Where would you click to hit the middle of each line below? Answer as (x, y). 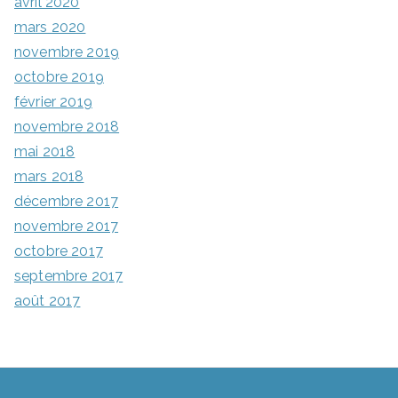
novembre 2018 (67, 127)
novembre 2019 (67, 52)
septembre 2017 (69, 276)
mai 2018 (45, 152)
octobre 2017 (59, 251)
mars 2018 (49, 177)
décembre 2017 (67, 202)
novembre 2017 (67, 227)
